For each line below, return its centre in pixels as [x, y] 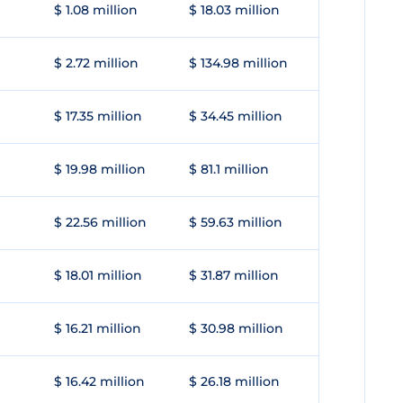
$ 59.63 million [236, 222]
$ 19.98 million [100, 169]
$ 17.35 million [98, 116]
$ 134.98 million [238, 63]
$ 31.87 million [234, 275]
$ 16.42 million [99, 381]
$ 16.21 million [98, 328]
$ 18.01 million [98, 275]
